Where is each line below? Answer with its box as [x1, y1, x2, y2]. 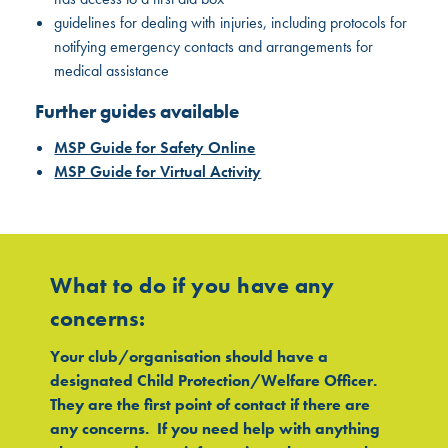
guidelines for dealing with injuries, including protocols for [54, 11, 408, 33]
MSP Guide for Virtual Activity [54, 160, 262, 182]
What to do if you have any [50, 271, 335, 301]
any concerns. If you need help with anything [50, 418, 381, 440]
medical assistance [54, 59, 170, 81]
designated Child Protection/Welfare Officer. [50, 370, 378, 392]
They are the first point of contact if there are [50, 394, 371, 416]
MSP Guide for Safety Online [54, 136, 256, 158]
